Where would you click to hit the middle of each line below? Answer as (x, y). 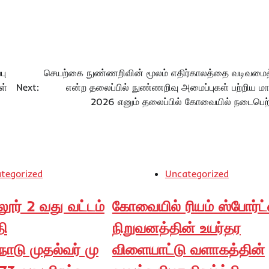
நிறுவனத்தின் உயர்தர (176, 227)
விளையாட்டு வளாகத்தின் (188, 249)
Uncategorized (197, 173)
